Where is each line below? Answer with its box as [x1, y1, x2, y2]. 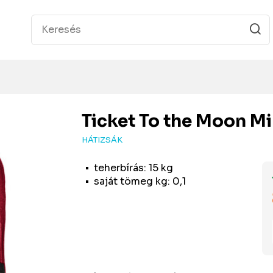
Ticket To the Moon [82, 110, 247, 132]
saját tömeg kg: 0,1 [94, 175, 186, 188]
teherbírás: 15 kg [94, 161, 174, 174]
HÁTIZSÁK [82, 135, 123, 145]
